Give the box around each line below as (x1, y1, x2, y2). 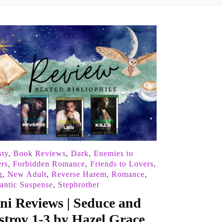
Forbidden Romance (12, 160, 85, 168)
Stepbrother (57, 180, 100, 189)
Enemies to (93, 149, 133, 158)
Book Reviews (13, 149, 66, 158)
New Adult (7, 170, 47, 179)
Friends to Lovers (90, 160, 154, 168)
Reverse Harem (51, 170, 107, 179)
